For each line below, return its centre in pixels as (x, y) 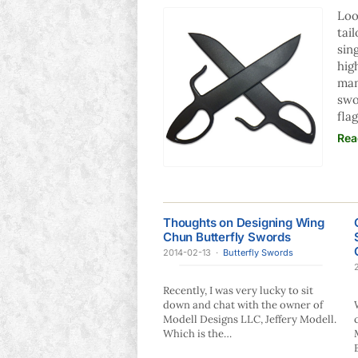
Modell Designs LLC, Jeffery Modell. (250, 319)
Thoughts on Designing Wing (244, 223)
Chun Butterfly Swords (227, 237)
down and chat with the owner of (243, 305)
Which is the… (197, 334)
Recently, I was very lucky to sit (238, 290)
